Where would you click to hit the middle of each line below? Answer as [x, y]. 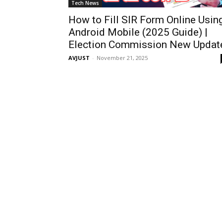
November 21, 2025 [122, 58]
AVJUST [79, 58]
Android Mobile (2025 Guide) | [138, 32]
